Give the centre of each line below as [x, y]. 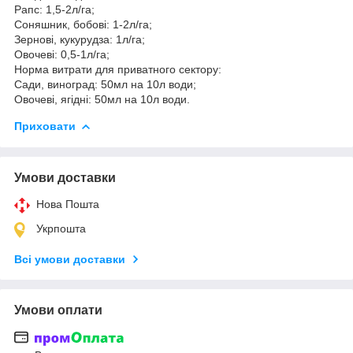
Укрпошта [61, 228]
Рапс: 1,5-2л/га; [54, 9]
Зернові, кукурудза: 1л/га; [80, 39]
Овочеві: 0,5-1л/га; [62, 54]
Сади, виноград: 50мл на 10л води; [105, 84]
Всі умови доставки [70, 259]
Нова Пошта [68, 204]
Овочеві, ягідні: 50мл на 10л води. [102, 99]
